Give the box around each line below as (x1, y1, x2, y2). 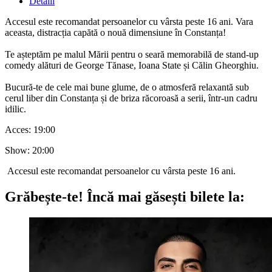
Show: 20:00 (5, 144, 54, 155)
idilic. (5, 103, 26, 114)
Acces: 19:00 (5, 124, 55, 135)
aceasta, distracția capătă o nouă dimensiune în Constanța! (5, 27, 226, 38)
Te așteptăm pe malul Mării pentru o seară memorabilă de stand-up (5, 49, 259, 59)
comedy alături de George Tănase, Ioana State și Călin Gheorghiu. (5, 59, 259, 70)
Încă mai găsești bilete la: (83, 188, 245, 205)
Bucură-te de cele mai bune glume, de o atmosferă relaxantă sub (5, 81, 249, 92)
